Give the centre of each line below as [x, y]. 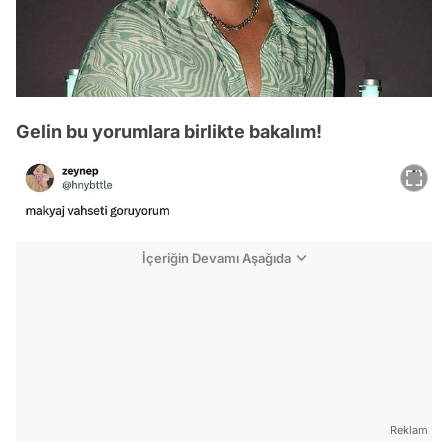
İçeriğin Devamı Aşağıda [216, 258]
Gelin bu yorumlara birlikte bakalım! [169, 131]
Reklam [409, 430]
